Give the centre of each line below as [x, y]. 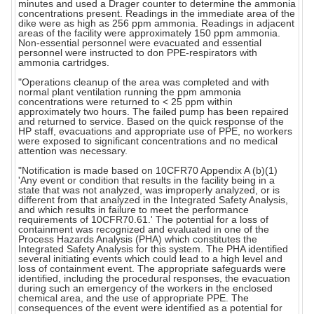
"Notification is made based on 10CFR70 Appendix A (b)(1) [148, 171]
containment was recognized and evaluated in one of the [144, 230]
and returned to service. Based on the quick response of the [151, 122]
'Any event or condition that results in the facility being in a [146, 180]
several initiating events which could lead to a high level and [150, 259]
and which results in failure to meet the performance [134, 210]
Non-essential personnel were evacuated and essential [140, 43]
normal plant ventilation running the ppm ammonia [130, 92]
